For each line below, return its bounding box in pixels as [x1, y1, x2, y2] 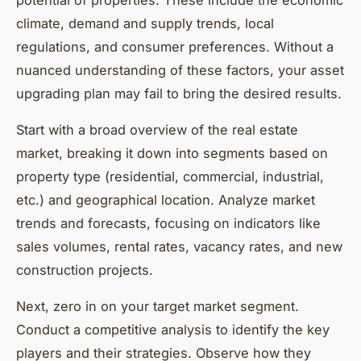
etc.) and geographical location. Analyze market [16, 191, 315, 208]
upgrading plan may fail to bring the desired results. [16, 85, 342, 102]
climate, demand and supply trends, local [16, 15, 274, 31]
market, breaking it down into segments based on [16, 144, 328, 161]
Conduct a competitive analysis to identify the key [16, 321, 330, 338]
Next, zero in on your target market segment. [16, 297, 299, 314]
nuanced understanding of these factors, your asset [16, 61, 344, 78]
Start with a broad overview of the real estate [16, 121, 298, 138]
